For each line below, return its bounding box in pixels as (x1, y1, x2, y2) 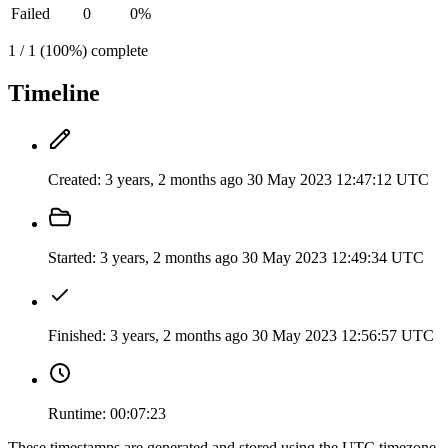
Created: (48, 171, 101, 189)
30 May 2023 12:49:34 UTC (242, 249, 424, 267)
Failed (11, 5, 50, 23)
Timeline (8, 80, 100, 107)
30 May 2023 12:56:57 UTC (252, 327, 434, 345)
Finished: (48, 327, 106, 345)
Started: (48, 249, 96, 267)
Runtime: (48, 405, 106, 423)
